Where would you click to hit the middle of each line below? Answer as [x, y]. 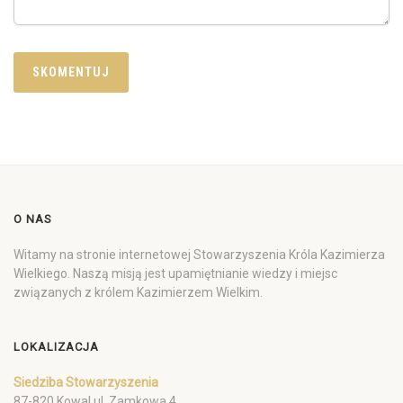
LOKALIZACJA [56, 347]
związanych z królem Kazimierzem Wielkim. [138, 292]
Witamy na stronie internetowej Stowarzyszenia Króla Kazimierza [199, 255]
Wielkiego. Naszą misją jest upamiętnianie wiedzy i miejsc [175, 273]
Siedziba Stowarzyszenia [86, 382]
